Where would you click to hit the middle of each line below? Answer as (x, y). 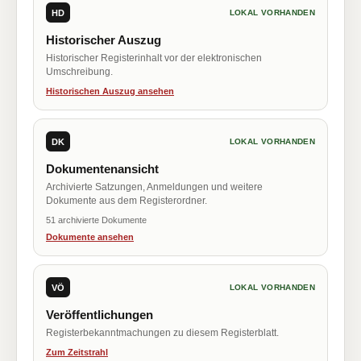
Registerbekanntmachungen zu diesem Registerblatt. (162, 333)
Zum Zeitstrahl (77, 352)
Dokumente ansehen (90, 237)
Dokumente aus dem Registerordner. (127, 201)
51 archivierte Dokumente (96, 220)
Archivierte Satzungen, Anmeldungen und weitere (154, 187)
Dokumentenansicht (102, 169)
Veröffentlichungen (100, 315)
